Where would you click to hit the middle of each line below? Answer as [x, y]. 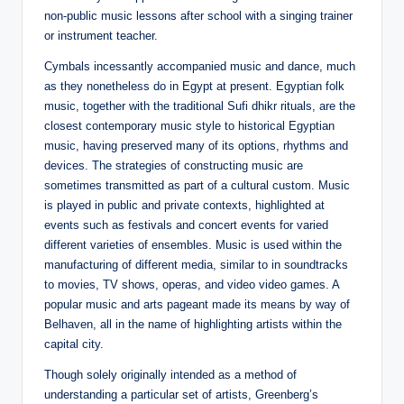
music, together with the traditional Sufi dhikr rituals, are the [200, 106]
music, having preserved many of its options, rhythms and [196, 145]
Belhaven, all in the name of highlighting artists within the [193, 324]
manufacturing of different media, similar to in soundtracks [196, 264]
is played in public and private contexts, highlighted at [184, 205]
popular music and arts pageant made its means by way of [197, 304]
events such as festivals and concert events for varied [186, 225]
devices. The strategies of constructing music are [174, 165]
